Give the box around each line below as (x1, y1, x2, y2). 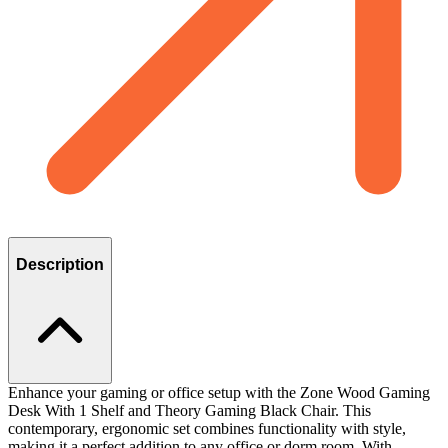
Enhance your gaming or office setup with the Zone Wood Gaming (8, 383, 430, 401)
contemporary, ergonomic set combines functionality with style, (8, 419, 406, 437)
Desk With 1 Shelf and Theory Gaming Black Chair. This (8, 401, 371, 419)
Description (16, 256, 104, 274)
